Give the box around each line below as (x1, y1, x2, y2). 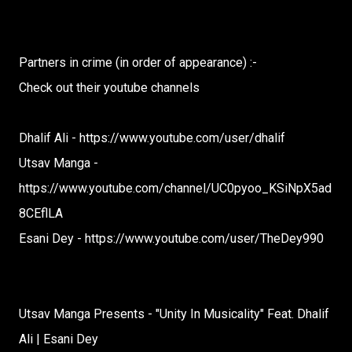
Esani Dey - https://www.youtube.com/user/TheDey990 (19, 231, 324, 246)
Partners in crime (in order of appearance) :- (19, 55, 257, 70)
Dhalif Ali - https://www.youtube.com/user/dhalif (19, 130, 285, 145)
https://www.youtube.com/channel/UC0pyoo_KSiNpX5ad (19, 181, 332, 196)
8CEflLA (19, 206, 63, 221)
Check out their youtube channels (19, 80, 200, 95)
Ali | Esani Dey (19, 332, 98, 346)
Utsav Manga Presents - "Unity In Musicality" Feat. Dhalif (19, 306, 329, 321)
